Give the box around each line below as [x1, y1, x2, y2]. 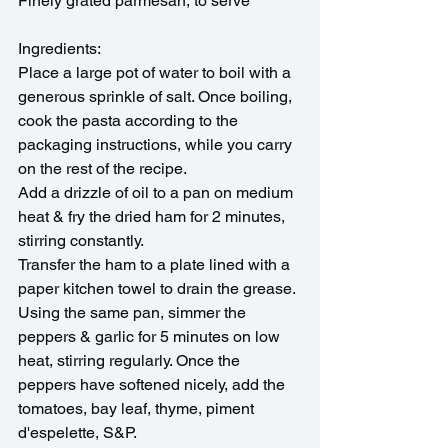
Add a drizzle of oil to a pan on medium [18, 183, 297, 203]
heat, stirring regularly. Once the [18, 351, 244, 371]
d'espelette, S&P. [18, 423, 140, 443]
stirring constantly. [18, 231, 144, 251]
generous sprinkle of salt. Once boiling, [18, 87, 296, 107]
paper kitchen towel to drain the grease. [18, 279, 296, 299]
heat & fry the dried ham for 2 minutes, [18, 207, 289, 227]
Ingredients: [18, 39, 101, 59]
